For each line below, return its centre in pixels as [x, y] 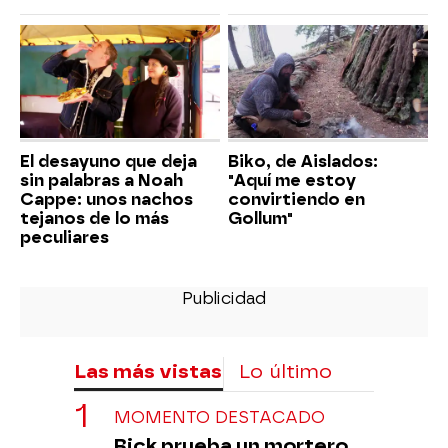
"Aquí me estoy [292, 180]
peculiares [64, 237]
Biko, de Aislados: [303, 161]
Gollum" [260, 218]
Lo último [285, 371]
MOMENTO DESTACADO [219, 417]
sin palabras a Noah [101, 180]
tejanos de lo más [94, 218]
